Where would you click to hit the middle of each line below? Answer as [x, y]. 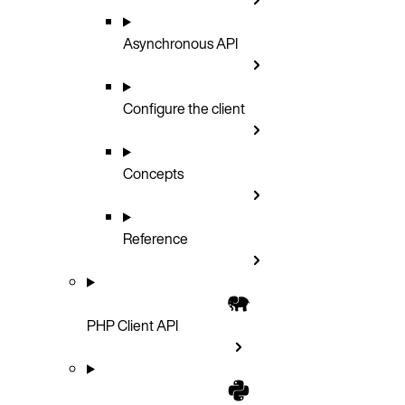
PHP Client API [132, 325]
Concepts [153, 173]
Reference [155, 238]
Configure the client [184, 108]
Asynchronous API [180, 43]
